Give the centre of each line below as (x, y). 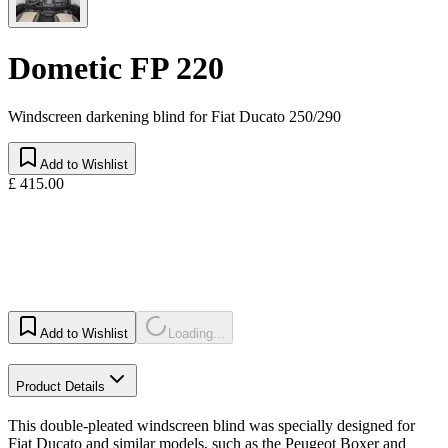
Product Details (60, 387)
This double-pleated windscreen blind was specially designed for (211, 425)
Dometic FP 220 (116, 67)
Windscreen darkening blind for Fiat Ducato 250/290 (174, 117)
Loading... (196, 334)
